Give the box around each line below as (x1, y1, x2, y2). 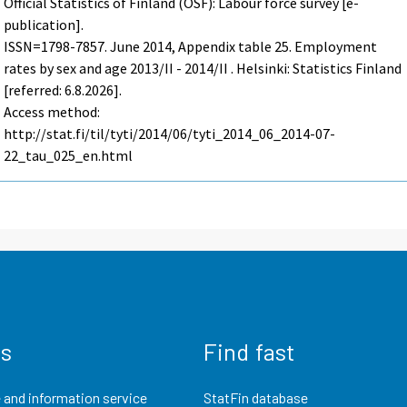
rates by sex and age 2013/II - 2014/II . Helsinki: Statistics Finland (4, 59, 402, 78)
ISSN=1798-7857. (4, 37, 111, 56)
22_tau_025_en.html (4, 146, 134, 165)
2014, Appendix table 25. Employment (140, 37, 378, 56)
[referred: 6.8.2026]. (4, 81, 123, 100)
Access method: (4, 103, 101, 122)
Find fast (203, 336, 295, 365)
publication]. (4, 15, 84, 35)
